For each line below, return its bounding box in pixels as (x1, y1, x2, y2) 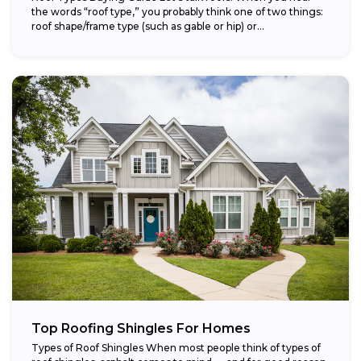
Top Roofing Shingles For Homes (31, 320, 251, 336)
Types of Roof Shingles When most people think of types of (31, 341, 321, 354)
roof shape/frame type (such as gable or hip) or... (31, 19, 264, 32)
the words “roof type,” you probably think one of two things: (31, 5, 323, 18)
